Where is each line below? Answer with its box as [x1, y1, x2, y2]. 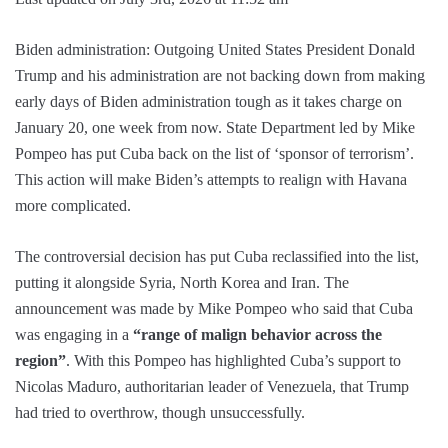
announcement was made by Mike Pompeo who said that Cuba [15, 300, 413, 318]
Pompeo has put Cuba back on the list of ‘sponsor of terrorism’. [15, 145, 414, 163]
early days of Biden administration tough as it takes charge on [15, 93, 402, 111]
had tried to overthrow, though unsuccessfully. [15, 404, 309, 422]
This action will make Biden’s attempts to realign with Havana [15, 171, 407, 189]
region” [15, 352, 66, 370]
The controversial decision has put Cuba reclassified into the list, [15, 248, 419, 266]
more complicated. [15, 197, 135, 215]
